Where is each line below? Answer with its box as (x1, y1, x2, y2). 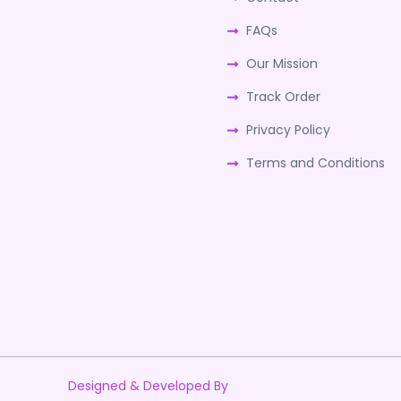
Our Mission (246, 54, 319, 73)
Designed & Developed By (67, 377, 228, 396)
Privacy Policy (246, 120, 331, 139)
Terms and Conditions (246, 153, 386, 172)
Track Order (246, 87, 321, 106)
